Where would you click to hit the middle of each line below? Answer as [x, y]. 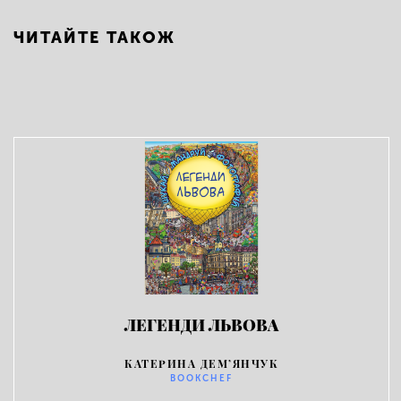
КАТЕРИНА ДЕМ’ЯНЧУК [201, 363]
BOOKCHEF [201, 379]
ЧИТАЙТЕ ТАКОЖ [94, 38]
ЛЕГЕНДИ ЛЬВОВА [201, 325]
